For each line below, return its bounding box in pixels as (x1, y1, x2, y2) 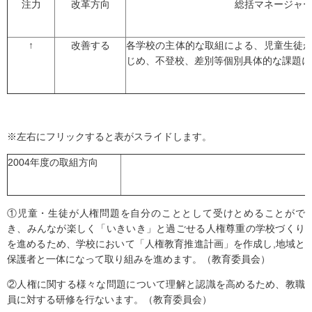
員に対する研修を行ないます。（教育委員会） (7, 294, 212, 305)
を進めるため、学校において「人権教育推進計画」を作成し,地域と (7, 238, 305, 249)
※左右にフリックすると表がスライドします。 (7, 131, 212, 142)
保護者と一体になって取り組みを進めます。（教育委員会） (7, 253, 270, 265)
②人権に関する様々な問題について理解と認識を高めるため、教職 (7, 279, 305, 290)
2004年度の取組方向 (8, 157, 98, 168)
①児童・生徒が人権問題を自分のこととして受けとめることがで (7, 208, 305, 219)
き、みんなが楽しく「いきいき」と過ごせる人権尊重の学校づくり (7, 223, 305, 234)
